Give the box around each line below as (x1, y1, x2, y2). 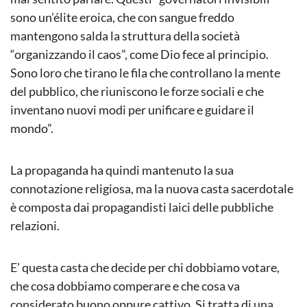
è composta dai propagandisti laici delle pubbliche (10, 199, 273, 215)
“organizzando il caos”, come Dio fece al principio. (10, 47, 269, 62)
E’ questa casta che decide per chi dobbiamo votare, (10, 260, 280, 275)
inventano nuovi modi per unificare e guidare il (10, 102, 254, 118)
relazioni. (10, 218, 60, 234)
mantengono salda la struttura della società (10, 28, 240, 44)
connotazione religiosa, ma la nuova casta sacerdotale (10, 181, 293, 197)
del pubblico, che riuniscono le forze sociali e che (10, 84, 264, 99)
